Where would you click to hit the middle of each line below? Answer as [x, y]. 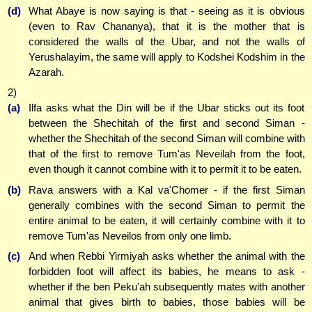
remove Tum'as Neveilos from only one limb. [130, 235]
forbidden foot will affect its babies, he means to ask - [166, 272]
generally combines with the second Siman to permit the [166, 205]
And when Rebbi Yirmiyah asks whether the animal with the [166, 256]
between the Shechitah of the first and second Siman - [166, 123]
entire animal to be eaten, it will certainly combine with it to [166, 220]
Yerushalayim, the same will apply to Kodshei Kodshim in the [166, 56]
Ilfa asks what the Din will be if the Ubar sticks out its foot [166, 108]
